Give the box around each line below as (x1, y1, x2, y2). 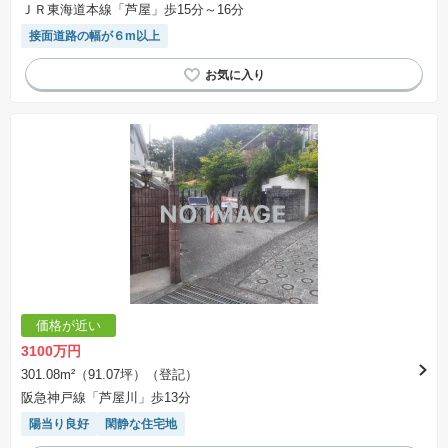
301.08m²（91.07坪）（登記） (21, 367, 198, 382)
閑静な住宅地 (105, 417, 177, 431)
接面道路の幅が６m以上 (29, 29, 160, 43)
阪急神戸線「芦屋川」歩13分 (21, 390, 191, 405)
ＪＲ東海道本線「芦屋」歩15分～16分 (21, 2, 244, 17)
